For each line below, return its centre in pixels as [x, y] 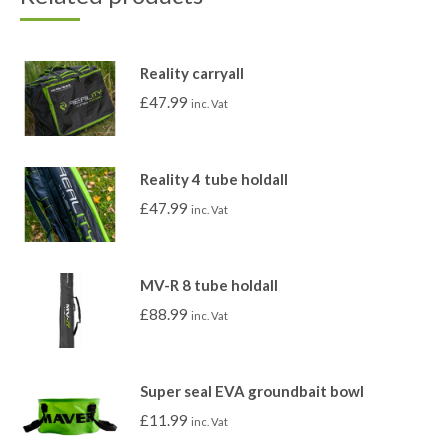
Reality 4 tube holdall [214, 179]
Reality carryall [192, 73]
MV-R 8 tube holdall [209, 285]
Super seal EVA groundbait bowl [252, 391]
